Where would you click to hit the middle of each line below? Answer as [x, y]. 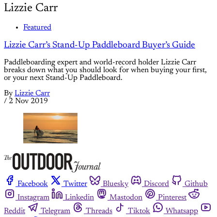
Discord [156, 184]
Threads [99, 211]
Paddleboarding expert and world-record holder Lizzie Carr [100, 63]
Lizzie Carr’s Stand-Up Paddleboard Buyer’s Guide [100, 45]
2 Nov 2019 [28, 101]
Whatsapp [182, 211]
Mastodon [126, 198]
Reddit [15, 211]
